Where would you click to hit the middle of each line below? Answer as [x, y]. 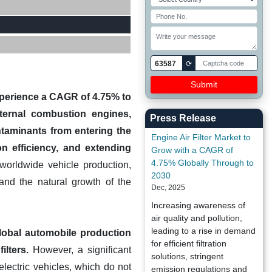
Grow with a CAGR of [192, 150]
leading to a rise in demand [203, 231]
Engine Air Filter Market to [201, 137]
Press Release [183, 118]
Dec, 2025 [168, 188]
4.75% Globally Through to [202, 163]
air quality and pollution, [197, 218]
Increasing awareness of [198, 205]
